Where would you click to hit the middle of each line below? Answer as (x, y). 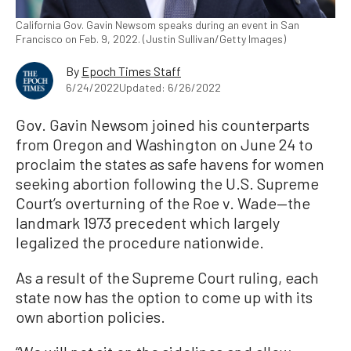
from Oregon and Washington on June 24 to (164, 144)
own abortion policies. (90, 316)
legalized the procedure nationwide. (140, 242)
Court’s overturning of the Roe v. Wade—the (163, 203)
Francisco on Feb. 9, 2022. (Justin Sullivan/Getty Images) (151, 38)
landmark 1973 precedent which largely (148, 222)
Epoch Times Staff (131, 71)
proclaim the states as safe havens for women (170, 163)
